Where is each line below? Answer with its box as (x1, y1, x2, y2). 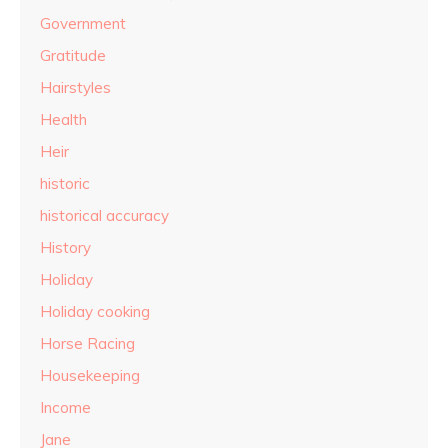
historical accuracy (40, 206, 169, 226)
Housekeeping (40, 366, 140, 386)
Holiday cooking (40, 302, 150, 322)
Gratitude (40, 46, 106, 66)
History (40, 238, 91, 258)
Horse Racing (40, 334, 135, 354)
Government (40, 14, 126, 34)
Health (40, 110, 87, 130)
